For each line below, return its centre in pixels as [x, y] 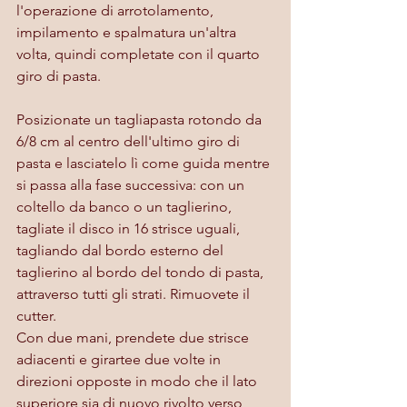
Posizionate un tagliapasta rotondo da [141, 119]
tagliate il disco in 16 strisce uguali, [130, 228]
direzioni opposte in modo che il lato [139, 381]
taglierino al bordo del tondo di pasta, [142, 272]
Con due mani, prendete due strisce [134, 337]
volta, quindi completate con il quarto [140, 54]
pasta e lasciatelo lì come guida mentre [145, 163]
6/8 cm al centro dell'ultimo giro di [130, 141]
